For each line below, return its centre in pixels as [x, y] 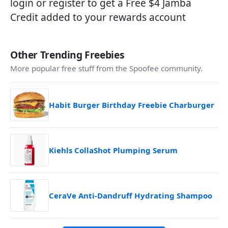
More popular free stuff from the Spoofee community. [106, 68]
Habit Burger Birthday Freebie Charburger [132, 105]
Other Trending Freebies [67, 55]
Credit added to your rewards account [98, 17]
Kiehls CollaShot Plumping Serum [113, 150]
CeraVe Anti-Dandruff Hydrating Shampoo [131, 195]
